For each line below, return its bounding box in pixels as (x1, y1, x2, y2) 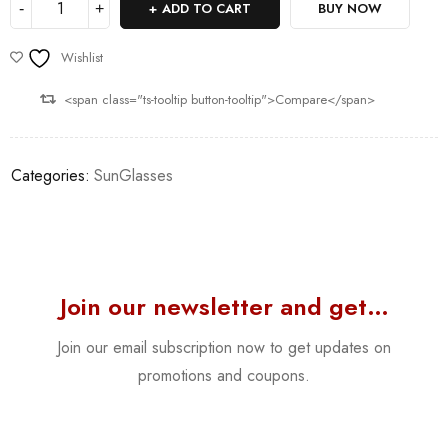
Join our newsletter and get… (59, 288, 389, 324)
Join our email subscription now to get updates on (57, 335, 391, 359)
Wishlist (61, 47, 103, 67)
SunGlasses (94, 163, 173, 187)
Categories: (11, 163, 90, 187)
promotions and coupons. (138, 363, 310, 387)
